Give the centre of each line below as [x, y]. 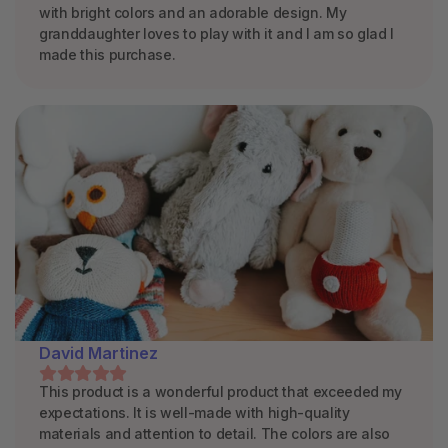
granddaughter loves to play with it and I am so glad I [217, 33]
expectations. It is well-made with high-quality [194, 412]
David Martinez [98, 352]
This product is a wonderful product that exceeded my [220, 391]
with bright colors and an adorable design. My [193, 12]
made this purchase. [107, 54]
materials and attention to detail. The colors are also [215, 433]
